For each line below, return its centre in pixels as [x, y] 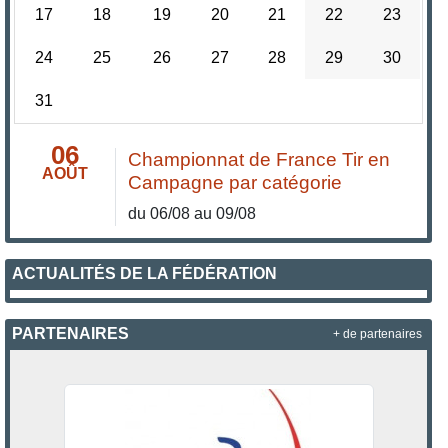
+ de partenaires [377, 333]
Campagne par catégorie [235, 183]
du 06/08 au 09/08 [192, 214]
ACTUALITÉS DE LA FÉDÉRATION [145, 274]
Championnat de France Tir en [259, 160]
